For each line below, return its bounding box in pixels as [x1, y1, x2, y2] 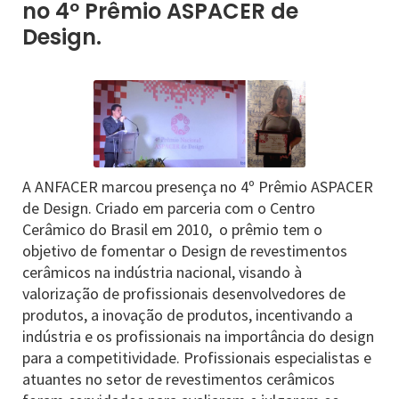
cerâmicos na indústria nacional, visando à [22, 262, 302, 282]
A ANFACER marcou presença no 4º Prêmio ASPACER [22, 176, 373, 197]
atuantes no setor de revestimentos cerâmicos [22, 369, 335, 389]
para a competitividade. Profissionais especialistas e [22, 347, 371, 368]
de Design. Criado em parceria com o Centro [22, 198, 315, 218]
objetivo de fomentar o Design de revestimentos [22, 240, 347, 261]
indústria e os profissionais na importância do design [22, 326, 374, 346]
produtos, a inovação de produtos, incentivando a [22, 305, 353, 325]
